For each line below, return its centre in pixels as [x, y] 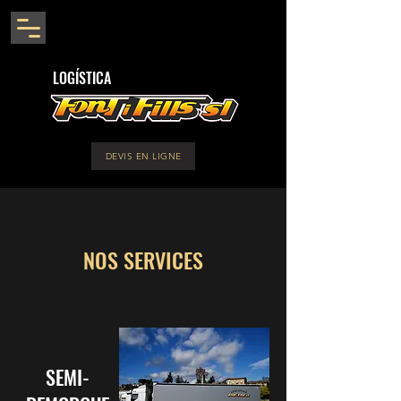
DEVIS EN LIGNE [143, 156]
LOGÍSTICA [82, 78]
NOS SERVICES [143, 260]
